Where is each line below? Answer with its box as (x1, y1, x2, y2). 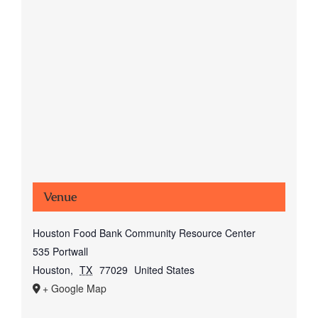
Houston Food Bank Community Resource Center (32, 225, 256, 240)
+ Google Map (42, 280, 106, 295)
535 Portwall (32, 243, 88, 258)
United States (134, 262, 195, 277)
